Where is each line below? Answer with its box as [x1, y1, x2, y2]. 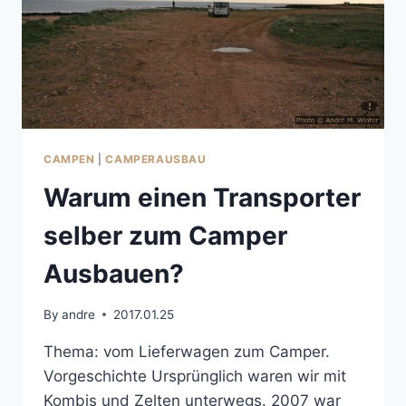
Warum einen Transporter [43, 182, 361, 214]
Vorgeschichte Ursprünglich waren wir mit [43, 366, 346, 385]
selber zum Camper [43, 220, 287, 252]
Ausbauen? [43, 258, 184, 290]
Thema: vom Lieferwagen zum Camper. [43, 342, 330, 361]
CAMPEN [43, 152, 95, 167]
